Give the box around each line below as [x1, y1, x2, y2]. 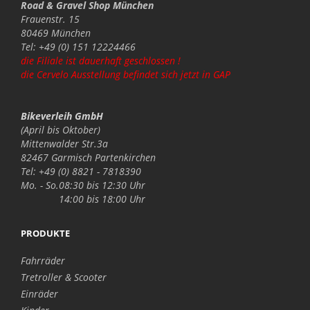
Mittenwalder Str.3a [21, 136, 108, 150]
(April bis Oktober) [21, 122, 100, 136]
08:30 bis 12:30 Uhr [59, 178, 145, 192]
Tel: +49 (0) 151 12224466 [21, 39, 136, 53]
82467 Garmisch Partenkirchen [21, 150, 156, 164]
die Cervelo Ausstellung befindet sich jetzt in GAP [21, 67, 230, 81]
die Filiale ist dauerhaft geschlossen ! [21, 53, 181, 67]
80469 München [21, 26, 91, 39]
